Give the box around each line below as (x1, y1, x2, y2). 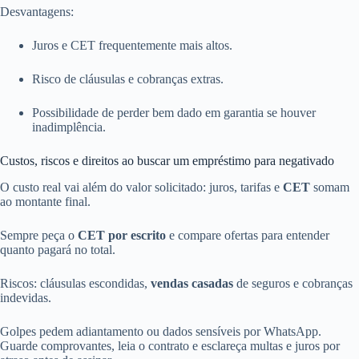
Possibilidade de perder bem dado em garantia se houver (32, 105, 316, 119)
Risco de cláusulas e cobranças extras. (32, 71, 224, 86)
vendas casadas (151, 276, 233, 290)
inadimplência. (32, 119, 106, 134)
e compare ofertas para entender (166, 228, 329, 242)
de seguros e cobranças (233, 276, 353, 290)
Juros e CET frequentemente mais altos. (32, 38, 232, 52)
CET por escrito (78, 228, 166, 242)
